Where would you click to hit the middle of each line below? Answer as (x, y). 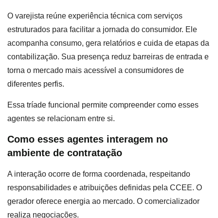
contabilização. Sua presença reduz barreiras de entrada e (108, 57)
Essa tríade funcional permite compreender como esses (103, 105)
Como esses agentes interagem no (88, 139)
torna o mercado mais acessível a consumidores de (96, 71)
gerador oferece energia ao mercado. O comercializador (103, 201)
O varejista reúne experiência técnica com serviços (95, 16)
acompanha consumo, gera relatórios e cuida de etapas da (108, 43)
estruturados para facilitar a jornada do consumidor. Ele (102, 30)
